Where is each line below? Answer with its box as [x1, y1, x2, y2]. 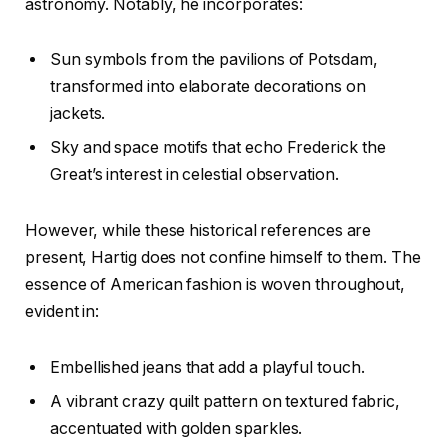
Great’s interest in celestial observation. [50, 165, 339, 185]
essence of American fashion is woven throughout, [25, 274, 406, 294]
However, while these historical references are [25, 220, 372, 240]
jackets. [50, 104, 106, 124]
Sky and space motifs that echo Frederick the [50, 138, 386, 158]
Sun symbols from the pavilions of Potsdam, [50, 50, 378, 70]
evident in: [25, 301, 100, 321]
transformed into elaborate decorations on [50, 77, 366, 97]
